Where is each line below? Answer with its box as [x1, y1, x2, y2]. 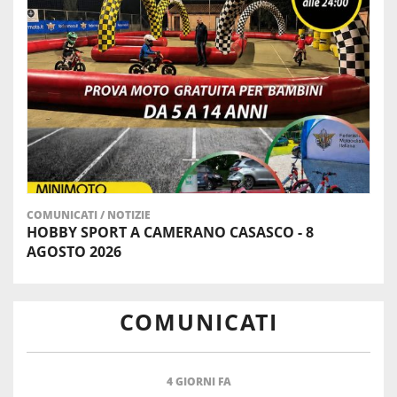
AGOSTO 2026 [27, 241, 121, 261]
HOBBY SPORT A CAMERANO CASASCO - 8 [27, 222, 314, 242]
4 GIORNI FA [166, 373, 231, 389]
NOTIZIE [107, 206, 151, 222]
